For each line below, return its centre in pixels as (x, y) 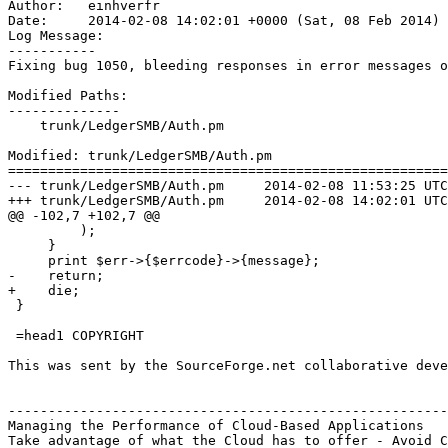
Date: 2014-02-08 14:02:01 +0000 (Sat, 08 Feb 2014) (224, 20)
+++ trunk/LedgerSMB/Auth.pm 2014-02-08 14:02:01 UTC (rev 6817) (116, 200)
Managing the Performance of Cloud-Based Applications (216, 425)
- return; (56, 275)
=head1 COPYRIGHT (76, 335)
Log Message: (56, 35)
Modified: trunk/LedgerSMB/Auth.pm (140, 155)
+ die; (44, 290)
